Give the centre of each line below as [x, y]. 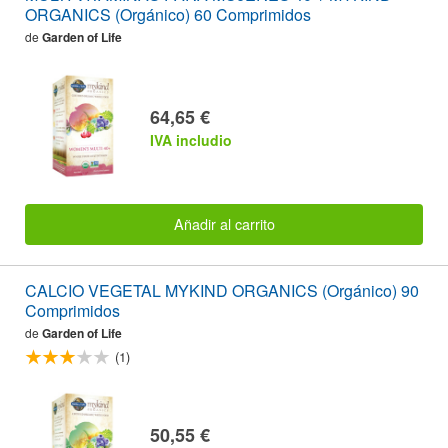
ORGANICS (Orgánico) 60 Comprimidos [168, 14]
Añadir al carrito [224, 224]
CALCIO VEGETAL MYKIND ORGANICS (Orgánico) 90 [222, 290]
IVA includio [191, 140]
